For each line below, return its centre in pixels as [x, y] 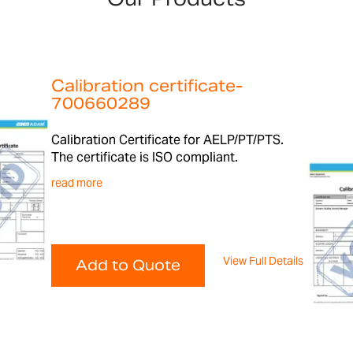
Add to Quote [128, 265]
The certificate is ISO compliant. [145, 157]
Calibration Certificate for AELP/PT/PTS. [168, 140]
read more [77, 183]
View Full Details [264, 261]
